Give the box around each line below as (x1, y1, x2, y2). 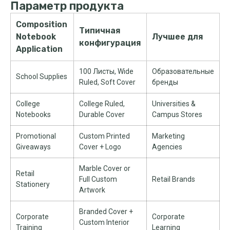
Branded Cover (79, 207, 127, 216)
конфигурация (79, 38, 141, 48)
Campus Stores (152, 110, 202, 119)
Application (16, 44, 63, 54)
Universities (152, 100, 189, 108)
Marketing (152, 132, 185, 140)
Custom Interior (79, 218, 129, 226)
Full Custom (79, 175, 117, 183)
